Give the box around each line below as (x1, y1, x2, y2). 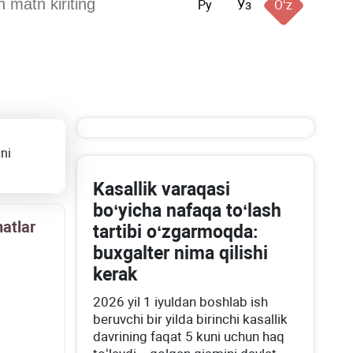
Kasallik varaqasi (93, 179, 231, 200)
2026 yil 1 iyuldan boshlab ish (93, 294, 269, 310)
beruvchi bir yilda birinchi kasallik (93, 311, 288, 327)
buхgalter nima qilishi (93, 243, 269, 264)
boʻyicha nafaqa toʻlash (93, 200, 282, 221)
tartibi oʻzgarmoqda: (93, 221, 258, 243)
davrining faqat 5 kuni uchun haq (93, 329, 285, 344)
